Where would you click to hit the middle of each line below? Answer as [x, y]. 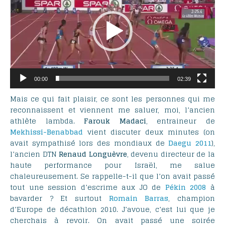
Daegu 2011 [190, 143]
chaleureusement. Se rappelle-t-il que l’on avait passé [113, 176]
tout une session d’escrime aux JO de [88, 187]
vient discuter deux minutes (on [149, 132]
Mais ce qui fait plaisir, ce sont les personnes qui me [113, 98]
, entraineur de [181, 121]
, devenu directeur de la [171, 154]
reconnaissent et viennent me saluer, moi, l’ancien [113, 109]
